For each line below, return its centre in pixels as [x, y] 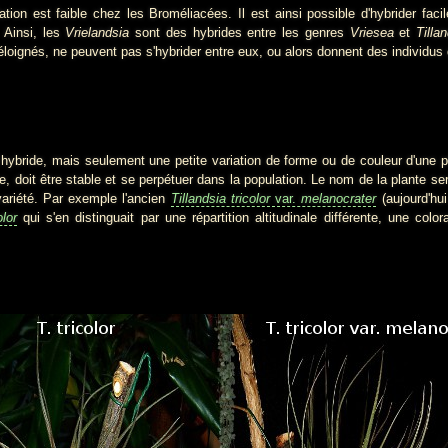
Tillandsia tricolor [220, 198]
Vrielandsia [97, 33]
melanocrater [339, 198]
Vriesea [371, 33]
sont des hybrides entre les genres [239, 33]
